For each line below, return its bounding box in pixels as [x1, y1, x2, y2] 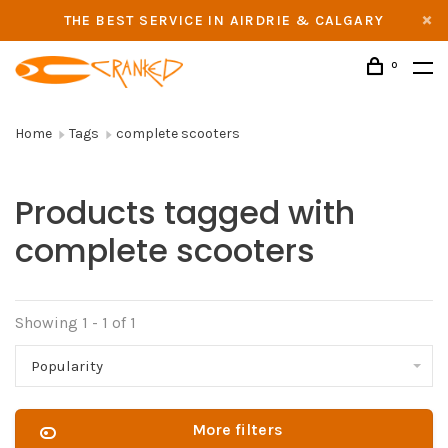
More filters [191, 420, 283, 439]
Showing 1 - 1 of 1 [15, 313, 136, 332]
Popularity [31, 357, 103, 375]
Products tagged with [15, 190, 355, 235]
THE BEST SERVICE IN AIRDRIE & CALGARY [63, 12, 385, 29]
